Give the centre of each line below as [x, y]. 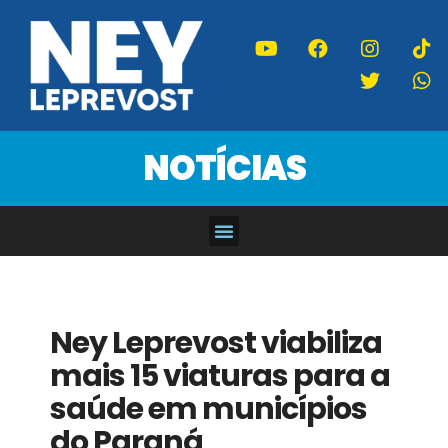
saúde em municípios [208, 408]
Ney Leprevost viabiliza [216, 342]
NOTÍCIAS [224, 167]
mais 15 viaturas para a [220, 375]
